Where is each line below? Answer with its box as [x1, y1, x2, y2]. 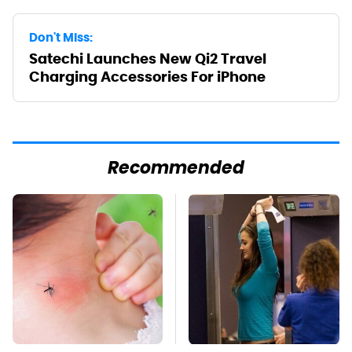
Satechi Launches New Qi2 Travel [29, 49, 266, 68]
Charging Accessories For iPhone [29, 67, 266, 86]
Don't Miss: [29, 29, 93, 45]
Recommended [108, 154, 244, 184]
